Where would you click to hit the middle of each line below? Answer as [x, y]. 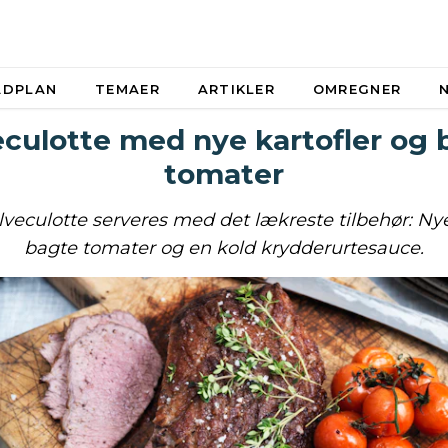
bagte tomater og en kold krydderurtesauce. [224, 248]
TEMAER [127, 89]
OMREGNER [357, 89]
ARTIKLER [236, 89]
